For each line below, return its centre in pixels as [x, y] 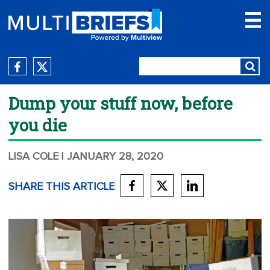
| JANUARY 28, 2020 [112, 157]
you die [38, 125]
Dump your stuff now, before [121, 103]
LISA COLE [33, 157]
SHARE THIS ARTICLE [61, 187]
